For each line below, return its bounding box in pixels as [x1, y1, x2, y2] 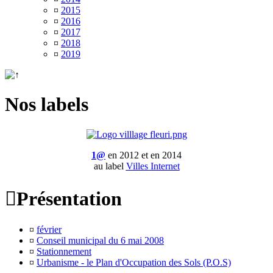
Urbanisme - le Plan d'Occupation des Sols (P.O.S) [37, 257, 231, 268]
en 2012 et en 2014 [105, 149, 182, 160]
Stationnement [37, 246, 91, 257]
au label [93, 160, 126, 171]
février [37, 224, 62, 235]
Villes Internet [126, 160, 180, 171]
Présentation [16, 188, 122, 210]
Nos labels [5, 93, 88, 116]
